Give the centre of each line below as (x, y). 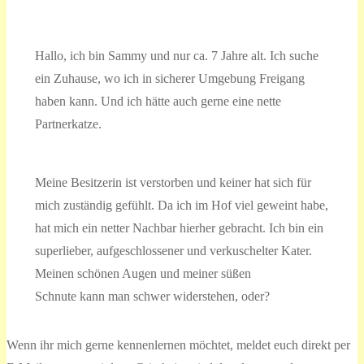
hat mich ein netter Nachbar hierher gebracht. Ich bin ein (179, 228)
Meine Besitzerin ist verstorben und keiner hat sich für (173, 183)
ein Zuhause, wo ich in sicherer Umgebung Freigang (169, 79)
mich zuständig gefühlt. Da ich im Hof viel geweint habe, (181, 206)
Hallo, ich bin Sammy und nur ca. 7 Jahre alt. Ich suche (176, 56)
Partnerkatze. (68, 124)
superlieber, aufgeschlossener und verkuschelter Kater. (173, 251)
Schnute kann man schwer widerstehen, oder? (152, 297)
